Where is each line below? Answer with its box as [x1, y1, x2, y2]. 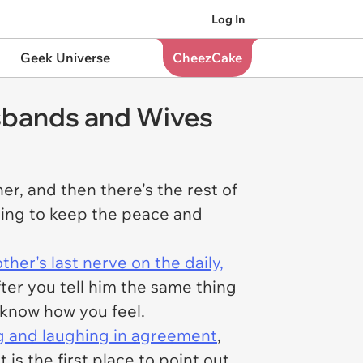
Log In [211, 11, 245, 27]
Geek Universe [19, 49, 110, 66]
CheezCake [172, 49, 242, 66]
